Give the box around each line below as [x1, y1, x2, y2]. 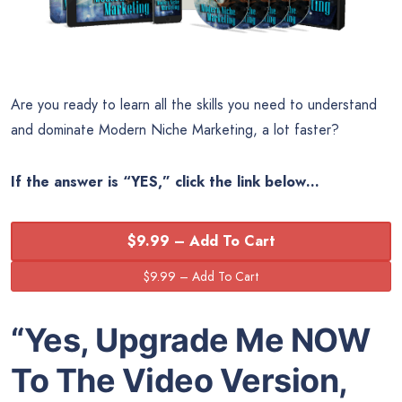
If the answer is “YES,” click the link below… [11, 171, 319, 192]
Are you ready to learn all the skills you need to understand [11, 94, 377, 115]
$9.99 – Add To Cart [127, 231, 275, 251]
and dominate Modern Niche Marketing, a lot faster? [11, 119, 339, 140]
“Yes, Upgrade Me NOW [11, 320, 370, 361]
